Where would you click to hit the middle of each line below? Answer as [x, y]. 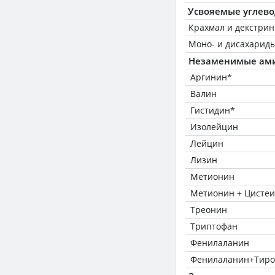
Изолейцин [214, 127]
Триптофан [214, 226]
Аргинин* [211, 77]
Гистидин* [213, 110]
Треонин [209, 210]
